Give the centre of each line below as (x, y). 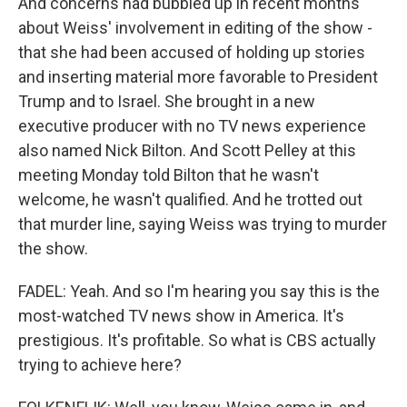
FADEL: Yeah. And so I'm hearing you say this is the (199, 291)
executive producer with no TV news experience (192, 126)
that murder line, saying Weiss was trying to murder (203, 224)
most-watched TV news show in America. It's (181, 316)
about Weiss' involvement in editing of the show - (195, 28)
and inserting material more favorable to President (198, 77)
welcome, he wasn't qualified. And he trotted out (190, 199)
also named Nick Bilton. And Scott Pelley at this (187, 150)
